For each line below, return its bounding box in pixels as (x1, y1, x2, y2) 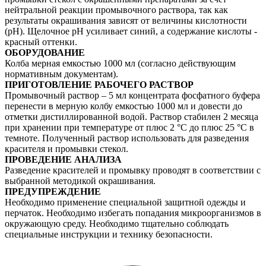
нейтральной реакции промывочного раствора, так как (5, 4, 228, 15)
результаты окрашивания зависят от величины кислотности (5, 15, 247, 26)
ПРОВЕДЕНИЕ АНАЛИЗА (5, 154, 122, 164)
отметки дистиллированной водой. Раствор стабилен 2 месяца (5, 111, 258, 122)
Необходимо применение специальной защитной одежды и (5, 197, 246, 207)
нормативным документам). (5, 68, 118, 79)
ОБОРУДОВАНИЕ (5, 47, 85, 58)
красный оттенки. (5, 36, 77, 47)
